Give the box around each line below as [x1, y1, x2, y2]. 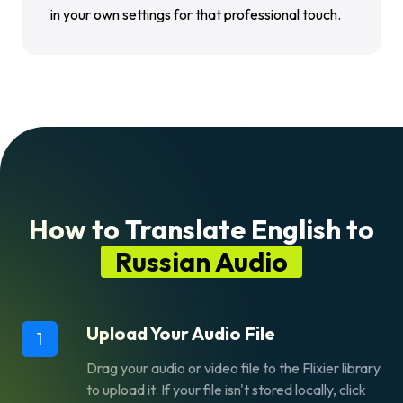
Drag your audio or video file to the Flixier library [86, 359, 381, 377]
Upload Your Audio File [86, 322, 275, 345]
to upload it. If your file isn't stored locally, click [86, 381, 366, 399]
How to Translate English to [29, 212, 374, 246]
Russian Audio [115, 245, 288, 279]
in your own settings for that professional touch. [50, 5, 341, 23]
